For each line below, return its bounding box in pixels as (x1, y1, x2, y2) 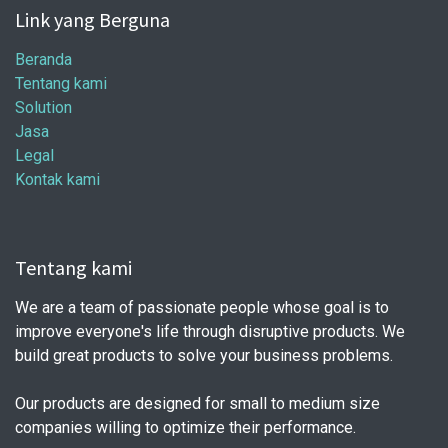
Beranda (15, 50, 72, 69)
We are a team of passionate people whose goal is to (15, 298, 389, 317)
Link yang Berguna (15, 7, 170, 32)
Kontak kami (15, 170, 100, 189)
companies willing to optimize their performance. (15, 418, 356, 437)
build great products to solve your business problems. (15, 346, 393, 365)
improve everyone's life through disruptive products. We (15, 322, 405, 341)
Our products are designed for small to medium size (15, 394, 380, 413)
